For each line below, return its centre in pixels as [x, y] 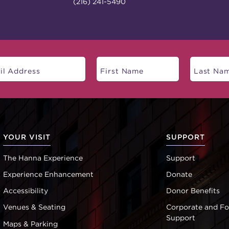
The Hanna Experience [43, 158]
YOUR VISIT [27, 137]
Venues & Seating [34, 207]
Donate [179, 175]
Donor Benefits [193, 191]
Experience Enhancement [48, 175]
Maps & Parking [30, 224]
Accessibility [25, 191]
